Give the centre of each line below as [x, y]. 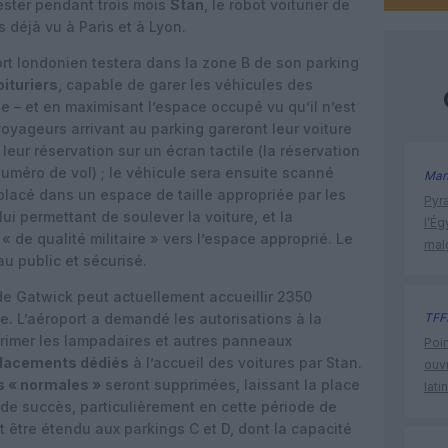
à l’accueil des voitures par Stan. [245, 362]
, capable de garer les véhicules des [185, 84]
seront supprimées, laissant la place [230, 384]
